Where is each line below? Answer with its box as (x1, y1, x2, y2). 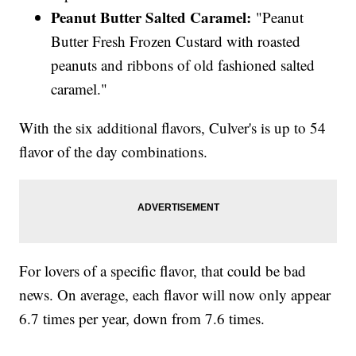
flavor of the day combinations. (19, 141, 213, 162)
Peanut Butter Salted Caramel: (51, 6, 252, 29)
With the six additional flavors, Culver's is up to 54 (19, 118, 327, 138)
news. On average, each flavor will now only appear (19, 284, 331, 305)
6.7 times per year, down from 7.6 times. (19, 308, 265, 329)
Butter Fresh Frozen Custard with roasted (51, 31, 301, 52)
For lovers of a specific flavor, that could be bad (19, 261, 307, 281)
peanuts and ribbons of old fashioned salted (51, 55, 315, 75)
